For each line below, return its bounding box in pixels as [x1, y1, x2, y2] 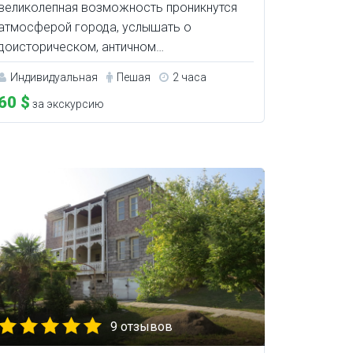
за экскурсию [29, 98, 104, 111]
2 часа [172, 71, 206, 84]
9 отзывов [110, 319, 173, 335]
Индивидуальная [9, 71, 98, 84]
